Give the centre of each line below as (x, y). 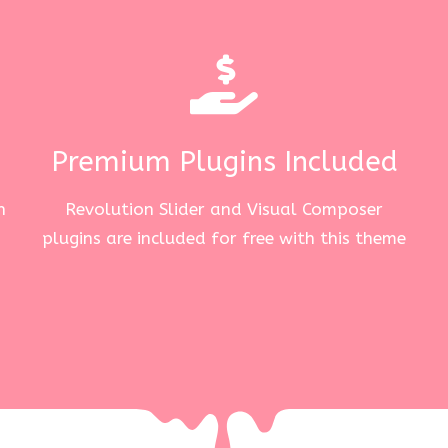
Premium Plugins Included (224, 162)
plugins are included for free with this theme (224, 237)
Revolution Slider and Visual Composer (224, 208)
